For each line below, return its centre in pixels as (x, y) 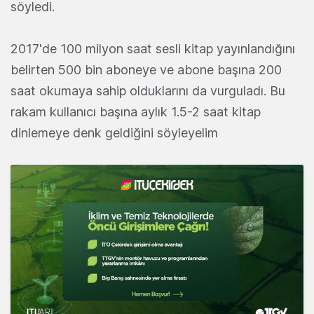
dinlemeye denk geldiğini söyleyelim (114, 132)
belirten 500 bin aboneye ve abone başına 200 (146, 69)
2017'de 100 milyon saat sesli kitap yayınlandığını (153, 48)
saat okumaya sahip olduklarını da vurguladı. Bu (148, 90)
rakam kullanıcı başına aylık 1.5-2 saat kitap (136, 111)
